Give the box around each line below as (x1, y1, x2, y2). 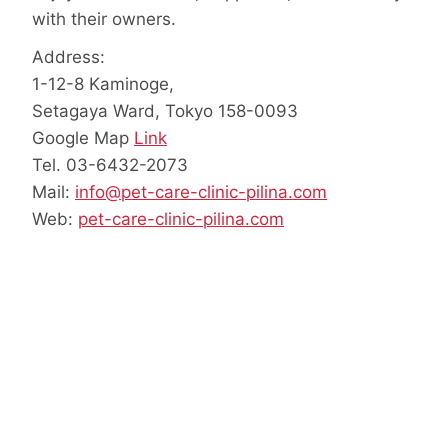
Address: (32, 46, 105, 67)
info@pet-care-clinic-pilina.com (75, 181, 327, 202)
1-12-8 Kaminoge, (32, 73, 174, 94)
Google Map (32, 127, 134, 148)
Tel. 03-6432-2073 (32, 154, 188, 175)
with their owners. (32, 9, 176, 30)
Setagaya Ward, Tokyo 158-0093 (32, 100, 298, 121)
